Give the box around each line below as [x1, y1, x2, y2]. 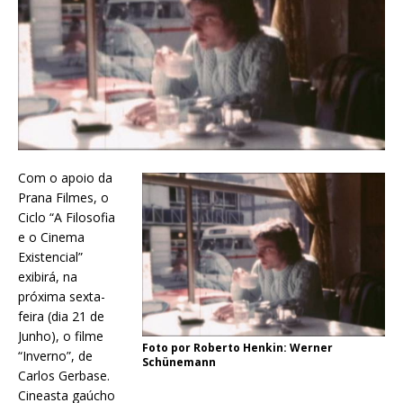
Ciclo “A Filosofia [18, 208, 115, 226]
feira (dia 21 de [18, 307, 104, 325]
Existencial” [18, 247, 83, 265]
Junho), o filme [18, 327, 103, 345]
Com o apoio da [18, 168, 112, 186]
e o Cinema [18, 228, 85, 246]
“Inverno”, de [18, 346, 93, 364]
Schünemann [142, 354, 216, 370]
